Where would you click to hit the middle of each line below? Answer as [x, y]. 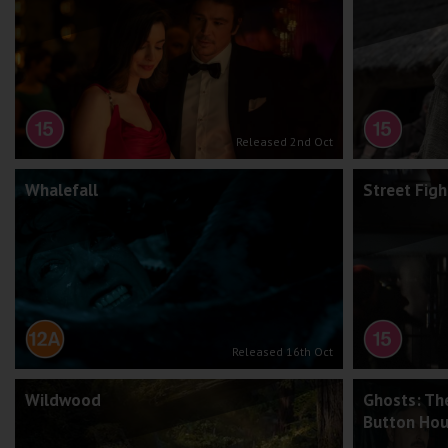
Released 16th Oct [282, 351]
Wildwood [63, 400]
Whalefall [61, 190]
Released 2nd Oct [284, 141]
